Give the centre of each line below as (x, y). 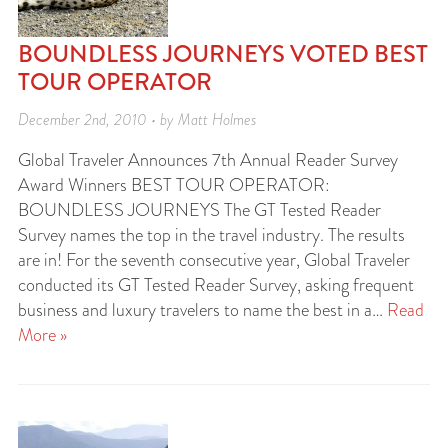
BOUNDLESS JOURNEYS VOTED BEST (223, 53)
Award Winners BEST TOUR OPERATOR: (174, 185)
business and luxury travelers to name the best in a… (202, 310)
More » (42, 335)
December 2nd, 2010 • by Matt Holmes (137, 119)
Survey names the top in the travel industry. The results (211, 235)
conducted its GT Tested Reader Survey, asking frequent (216, 285)
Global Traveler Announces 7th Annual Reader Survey (208, 160)
